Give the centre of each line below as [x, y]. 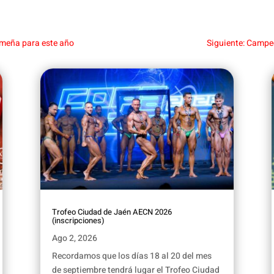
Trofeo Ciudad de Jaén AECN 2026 [112, 212]
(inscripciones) [78, 221]
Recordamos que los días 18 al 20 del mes [131, 256]
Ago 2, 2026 [74, 239]
